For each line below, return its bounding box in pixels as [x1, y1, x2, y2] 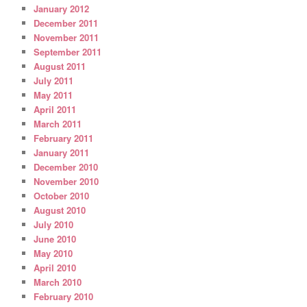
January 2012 [34, 1, 90, 15]
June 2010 [34, 232, 77, 245]
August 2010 [34, 203, 86, 217]
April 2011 [34, 102, 77, 116]
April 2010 [34, 260, 77, 274]
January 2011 [34, 145, 90, 159]
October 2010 [34, 188, 90, 202]
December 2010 [34, 160, 99, 173]
